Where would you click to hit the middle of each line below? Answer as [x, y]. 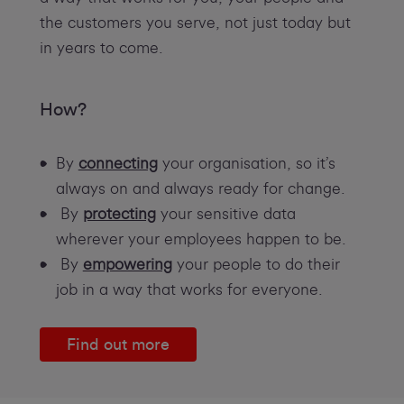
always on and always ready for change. [200, 188]
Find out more [118, 344]
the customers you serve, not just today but [195, 23]
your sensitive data [225, 214]
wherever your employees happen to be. [201, 239]
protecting [119, 214]
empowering [127, 264]
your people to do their [256, 264]
